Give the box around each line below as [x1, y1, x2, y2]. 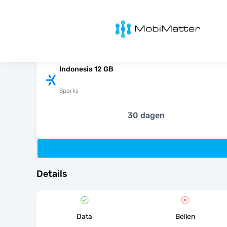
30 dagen [127, 110, 165, 120]
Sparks [59, 87, 79, 94]
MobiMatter [101, 18, 144, 28]
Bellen [175, 212, 195, 221]
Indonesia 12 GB [59, 65, 113, 73]
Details [36, 168, 67, 179]
